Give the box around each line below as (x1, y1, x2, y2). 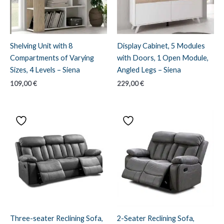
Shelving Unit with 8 (10, 41, 72, 50)
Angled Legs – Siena (117, 65, 181, 74)
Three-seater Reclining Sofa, (10, 213, 103, 222)
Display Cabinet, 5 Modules (117, 41, 205, 50)
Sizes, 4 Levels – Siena (10, 65, 80, 74)
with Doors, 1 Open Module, (117, 53, 208, 62)
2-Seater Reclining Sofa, (117, 213, 194, 222)
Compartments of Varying (10, 53, 94, 62)
